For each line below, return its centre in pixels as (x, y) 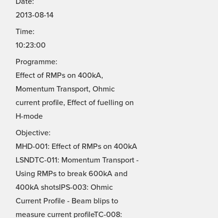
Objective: (33, 133)
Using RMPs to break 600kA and (72, 174)
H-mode (29, 117)
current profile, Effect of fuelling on (75, 103)
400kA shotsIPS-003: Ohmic (64, 188)
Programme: (36, 62)
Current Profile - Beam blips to (67, 201)
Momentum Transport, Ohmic (65, 89)
